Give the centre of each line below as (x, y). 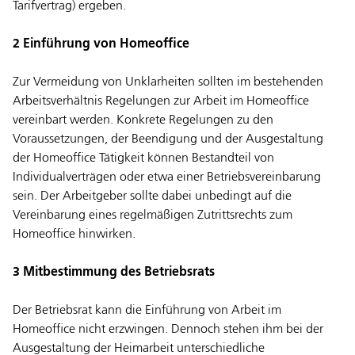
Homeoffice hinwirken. (74, 235)
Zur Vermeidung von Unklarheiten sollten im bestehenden (168, 83)
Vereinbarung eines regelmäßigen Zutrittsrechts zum (153, 216)
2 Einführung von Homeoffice (101, 45)
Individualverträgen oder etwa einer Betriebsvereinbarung (167, 178)
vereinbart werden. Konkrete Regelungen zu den (143, 121)
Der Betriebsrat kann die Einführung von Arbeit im (147, 311)
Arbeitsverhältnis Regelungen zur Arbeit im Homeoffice (161, 102)
